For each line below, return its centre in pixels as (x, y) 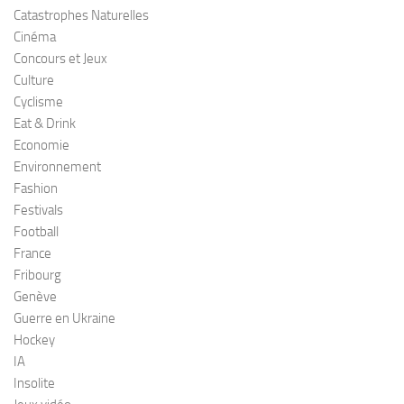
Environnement (57, 167)
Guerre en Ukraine (64, 319)
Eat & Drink (45, 124)
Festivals (38, 211)
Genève (35, 297)
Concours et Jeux (60, 59)
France (32, 254)
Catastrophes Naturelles (81, 16)
